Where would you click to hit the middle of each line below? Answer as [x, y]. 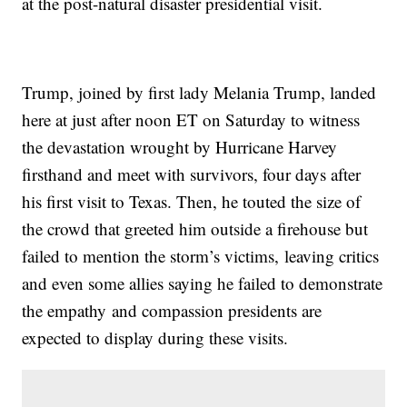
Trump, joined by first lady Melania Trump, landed [199, 93]
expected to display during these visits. [155, 338]
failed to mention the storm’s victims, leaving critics [201, 256]
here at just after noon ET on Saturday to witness [191, 120]
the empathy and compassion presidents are [172, 311]
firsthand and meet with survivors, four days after [192, 174]
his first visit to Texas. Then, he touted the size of [192, 202]
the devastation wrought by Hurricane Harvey [180, 147]
